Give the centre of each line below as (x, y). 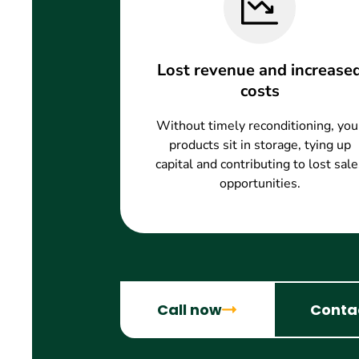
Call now (190, 310)
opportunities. (260, 184)
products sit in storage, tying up (260, 145)
